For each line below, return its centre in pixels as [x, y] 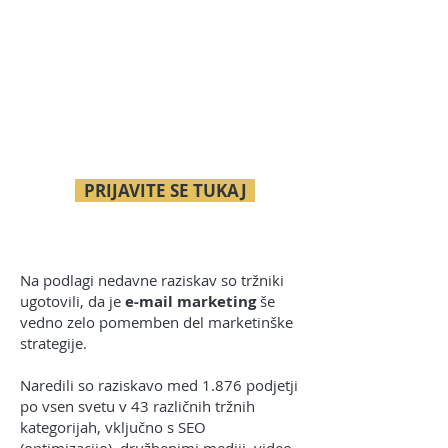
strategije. [53, 343]
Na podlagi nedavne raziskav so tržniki [152, 280]
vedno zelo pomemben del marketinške [156, 322]
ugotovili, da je [72, 301]
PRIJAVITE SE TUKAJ [165, 191]
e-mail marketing [190, 302]
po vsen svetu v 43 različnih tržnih [137, 406]
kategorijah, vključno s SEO [113, 427]
